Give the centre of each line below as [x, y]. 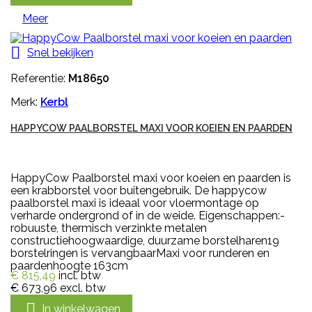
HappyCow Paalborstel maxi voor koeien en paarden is [151, 178]
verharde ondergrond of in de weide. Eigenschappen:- [148, 216]
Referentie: [39, 79]
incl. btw [80, 276]
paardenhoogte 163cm [69, 266]
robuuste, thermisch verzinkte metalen [109, 228]
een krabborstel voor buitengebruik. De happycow [139, 191]
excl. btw [83, 288]
